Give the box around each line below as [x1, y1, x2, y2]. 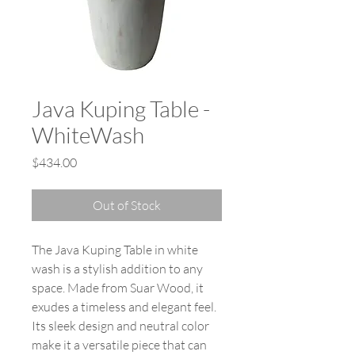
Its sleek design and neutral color [32, 318, 209, 334]
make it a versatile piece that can [32, 337, 207, 353]
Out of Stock [93, 197, 161, 214]
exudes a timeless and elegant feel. [32, 299, 216, 315]
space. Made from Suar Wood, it [32, 280, 204, 296]
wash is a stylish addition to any [32, 261, 203, 277]
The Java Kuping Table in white [32, 242, 198, 258]
